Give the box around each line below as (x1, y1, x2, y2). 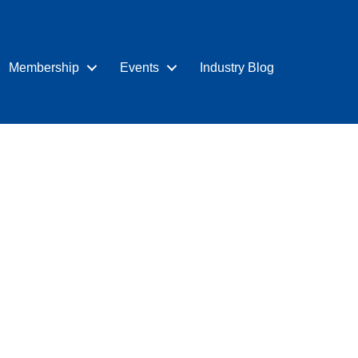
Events (120, 61, 160, 74)
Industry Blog (200, 61, 275, 74)
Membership (9, 61, 80, 74)
